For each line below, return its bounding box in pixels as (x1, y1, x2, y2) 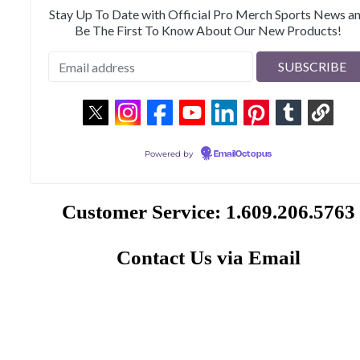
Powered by (144, 149, 195, 160)
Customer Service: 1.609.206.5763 (61, 201, 355, 223)
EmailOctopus (213, 150, 272, 159)
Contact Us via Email (116, 246, 301, 268)
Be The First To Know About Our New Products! (75, 22, 342, 39)
